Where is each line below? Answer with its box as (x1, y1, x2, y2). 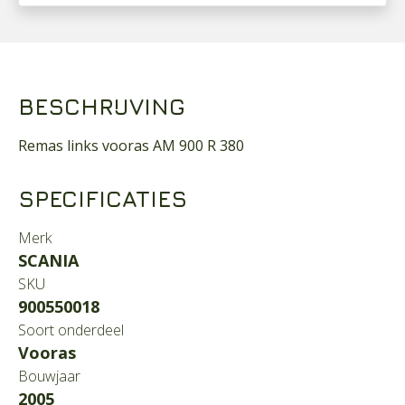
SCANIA (18, 250, 79, 271)
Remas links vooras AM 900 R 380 (18, 136, 244, 155)
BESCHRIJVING (18, 93, 185, 120)
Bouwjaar (18, 366, 80, 386)
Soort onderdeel (18, 320, 124, 340)
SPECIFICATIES (18, 185, 187, 212)
